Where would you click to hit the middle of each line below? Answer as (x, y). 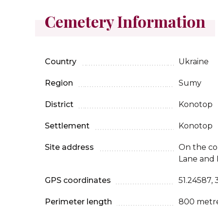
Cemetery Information (125, 21)
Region (59, 83)
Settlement (67, 126)
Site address (69, 147)
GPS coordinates (78, 180)
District (59, 104)
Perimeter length (78, 202)
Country (61, 62)
